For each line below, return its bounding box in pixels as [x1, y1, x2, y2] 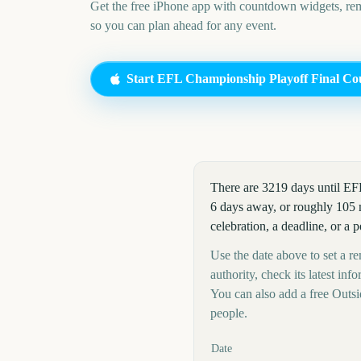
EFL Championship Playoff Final [157, 72, 339, 85]
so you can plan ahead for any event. [90, 19, 276, 32]
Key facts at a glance [210, 337, 304, 349]
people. [210, 306, 247, 320]
